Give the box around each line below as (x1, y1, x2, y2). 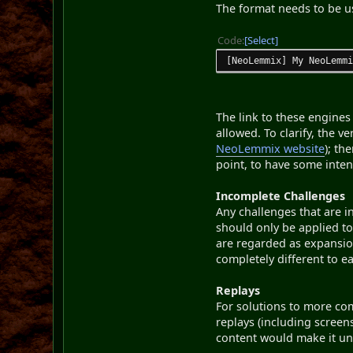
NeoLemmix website (216, 140, 325, 156)
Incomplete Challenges (216, 188, 346, 203)
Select (247, 32, 276, 47)
